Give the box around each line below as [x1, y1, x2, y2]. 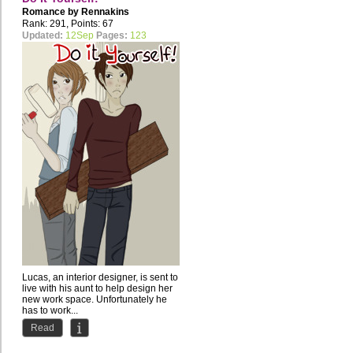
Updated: [22, 30, 63, 42]
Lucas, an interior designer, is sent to [22, 272, 178, 284]
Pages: [96, 30, 128, 42]
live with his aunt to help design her [22, 283, 173, 295]
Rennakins [81, 6, 129, 18]
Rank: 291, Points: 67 [22, 18, 113, 30]
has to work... [22, 305, 78, 317]
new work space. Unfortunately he [22, 294, 167, 306]
